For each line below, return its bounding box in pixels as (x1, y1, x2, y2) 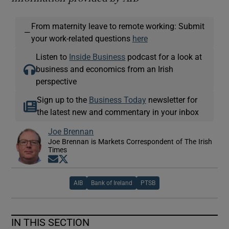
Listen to (36, 52, 70, 61)
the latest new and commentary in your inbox (36, 107, 199, 116)
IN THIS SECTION (11, 217, 90, 227)
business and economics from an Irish (36, 64, 174, 73)
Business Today (88, 95, 146, 104)
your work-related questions (31, 34, 132, 42)
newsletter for (146, 95, 197, 104)
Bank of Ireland (91, 179, 132, 186)
